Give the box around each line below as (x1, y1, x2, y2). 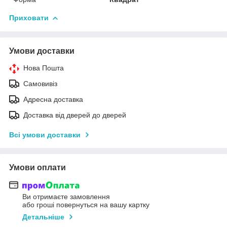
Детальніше (22, 213, 64, 221)
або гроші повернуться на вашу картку (22, 201, 149, 209)
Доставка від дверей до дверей (23, 110, 126, 119)
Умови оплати (9, 163, 66, 172)
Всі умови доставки (9, 130, 81, 139)
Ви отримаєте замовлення (22, 193, 110, 201)
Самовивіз (23, 79, 57, 88)
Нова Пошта (23, 63, 64, 72)
